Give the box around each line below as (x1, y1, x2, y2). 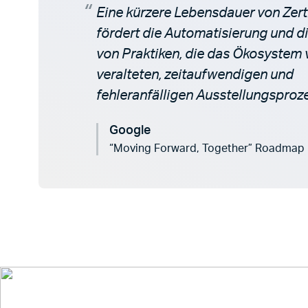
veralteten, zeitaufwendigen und (96, 68, 294, 82)
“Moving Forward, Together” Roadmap (109, 143, 305, 154)
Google (109, 124, 151, 137)
